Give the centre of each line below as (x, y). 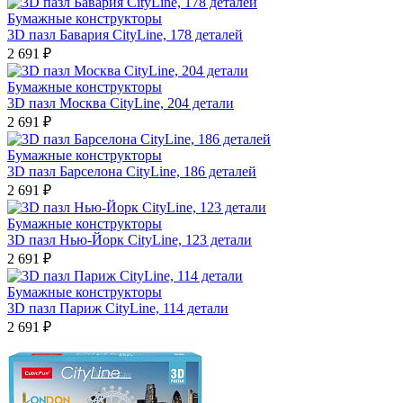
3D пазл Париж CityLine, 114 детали (118, 308)
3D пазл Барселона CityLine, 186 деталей (132, 171)
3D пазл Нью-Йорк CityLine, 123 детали (130, 240)
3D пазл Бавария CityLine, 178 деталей (125, 35)
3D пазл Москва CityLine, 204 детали (121, 103)
